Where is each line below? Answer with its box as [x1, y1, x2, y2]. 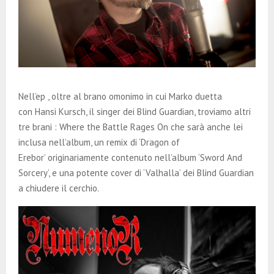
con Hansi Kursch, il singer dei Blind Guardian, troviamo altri [18, 106, 251, 118]
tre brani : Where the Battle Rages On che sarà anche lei [18, 121, 243, 133]
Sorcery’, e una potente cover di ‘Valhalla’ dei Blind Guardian [18, 167, 254, 179]
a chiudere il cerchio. [18, 182, 99, 194]
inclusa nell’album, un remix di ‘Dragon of [18, 136, 180, 149]
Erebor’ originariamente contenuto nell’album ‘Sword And [18, 152, 242, 164]
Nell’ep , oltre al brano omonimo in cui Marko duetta [18, 91, 222, 103]
